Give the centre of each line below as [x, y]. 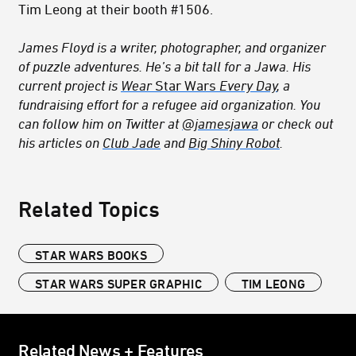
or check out [296, 124]
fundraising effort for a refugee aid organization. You [169, 104]
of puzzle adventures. [80, 66]
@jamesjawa [220, 124]
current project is [70, 85]
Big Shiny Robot [234, 143]
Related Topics [89, 209]
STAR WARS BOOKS [91, 255]
